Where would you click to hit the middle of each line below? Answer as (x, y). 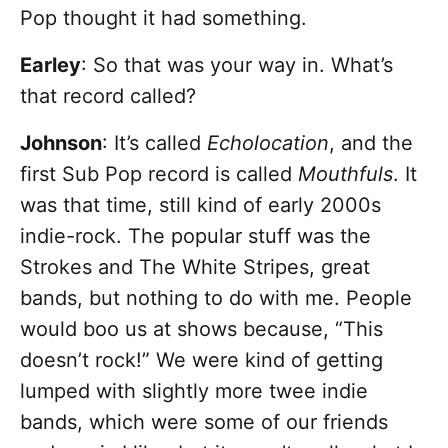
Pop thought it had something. (163, 18)
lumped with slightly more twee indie (194, 391)
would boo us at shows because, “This (201, 329)
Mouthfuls (345, 174)
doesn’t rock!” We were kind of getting (201, 360)
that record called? (108, 96)
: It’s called (154, 143)
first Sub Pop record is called (159, 174)
